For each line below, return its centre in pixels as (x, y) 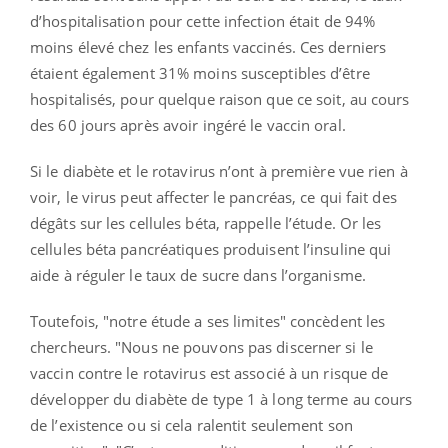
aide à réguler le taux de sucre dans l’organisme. (198, 274)
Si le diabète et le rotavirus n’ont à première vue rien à (219, 170)
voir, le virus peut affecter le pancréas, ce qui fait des (213, 196)
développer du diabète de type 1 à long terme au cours (221, 398)
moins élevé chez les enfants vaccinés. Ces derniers (208, 46)
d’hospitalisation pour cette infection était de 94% (203, 20)
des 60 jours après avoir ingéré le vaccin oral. (188, 124)
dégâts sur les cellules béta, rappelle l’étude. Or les (206, 222)
